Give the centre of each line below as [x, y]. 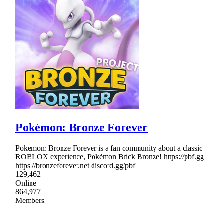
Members [30, 200]
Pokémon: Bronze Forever [82, 127]
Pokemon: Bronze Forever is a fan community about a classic [109, 148]
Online [26, 183]
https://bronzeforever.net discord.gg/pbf [75, 165]
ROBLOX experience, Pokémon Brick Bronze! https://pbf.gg [110, 156]
